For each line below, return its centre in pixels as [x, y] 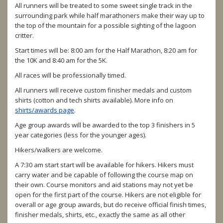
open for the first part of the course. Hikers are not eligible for [108, 194]
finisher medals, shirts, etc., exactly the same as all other [100, 214]
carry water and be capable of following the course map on [104, 174]
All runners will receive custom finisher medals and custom [103, 90]
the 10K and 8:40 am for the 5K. [61, 60]
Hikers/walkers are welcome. [59, 150]
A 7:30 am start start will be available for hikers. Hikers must [104, 165]
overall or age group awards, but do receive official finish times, [111, 204]
